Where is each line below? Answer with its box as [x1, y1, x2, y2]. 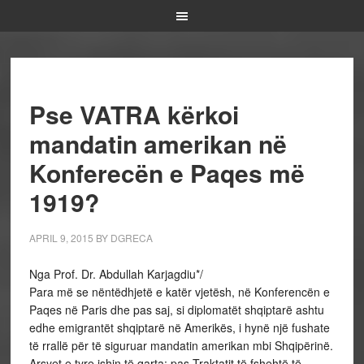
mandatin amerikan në [28, 126, 287, 161]
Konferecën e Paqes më [28, 155, 305, 190]
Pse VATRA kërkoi [28, 97, 239, 132]
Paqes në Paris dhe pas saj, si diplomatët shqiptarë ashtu [28, 301, 324, 318]
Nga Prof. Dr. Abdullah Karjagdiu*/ [28, 266, 203, 282]
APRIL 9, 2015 [28, 231, 93, 245]
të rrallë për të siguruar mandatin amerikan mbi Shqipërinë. [28, 337, 333, 353]
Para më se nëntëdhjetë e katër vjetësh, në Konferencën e [28, 284, 330, 300]
